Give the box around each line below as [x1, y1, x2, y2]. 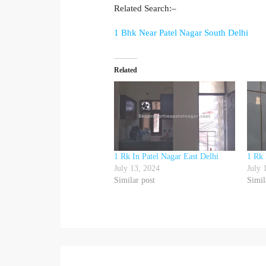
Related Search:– [114, 4, 176, 14]
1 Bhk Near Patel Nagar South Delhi [114, 28, 248, 38]
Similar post [114, 176, 155, 185]
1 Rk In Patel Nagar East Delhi [114, 152, 218, 161]
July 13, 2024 [114, 164, 160, 173]
